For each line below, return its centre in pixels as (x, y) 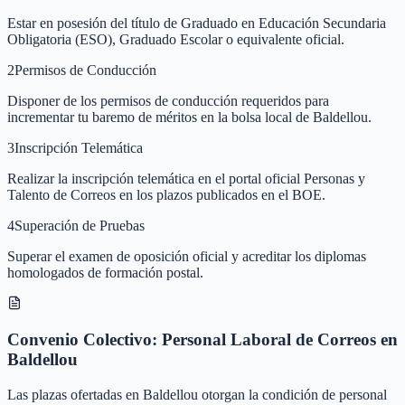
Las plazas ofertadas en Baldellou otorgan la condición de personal (197, 395)
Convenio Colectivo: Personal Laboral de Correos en (202, 340)
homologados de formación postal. (105, 272)
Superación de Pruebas (80, 225)
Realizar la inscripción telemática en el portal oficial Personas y (186, 178)
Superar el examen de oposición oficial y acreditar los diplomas (187, 256)
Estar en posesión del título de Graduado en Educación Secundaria (197, 23)
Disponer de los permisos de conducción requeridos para (168, 100)
